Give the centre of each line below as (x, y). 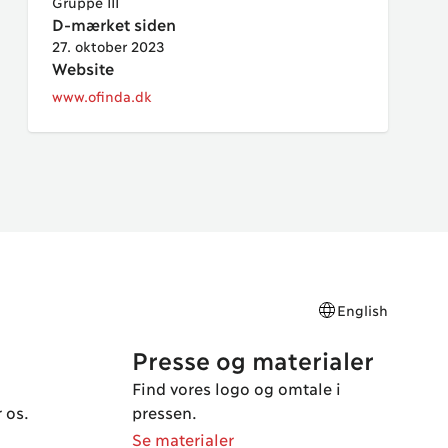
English (362, 309)
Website (83, 67)
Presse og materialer (253, 359)
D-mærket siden (114, 23)
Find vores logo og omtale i (236, 387)
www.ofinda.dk (102, 95)
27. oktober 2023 (108, 45)
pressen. (164, 411)
